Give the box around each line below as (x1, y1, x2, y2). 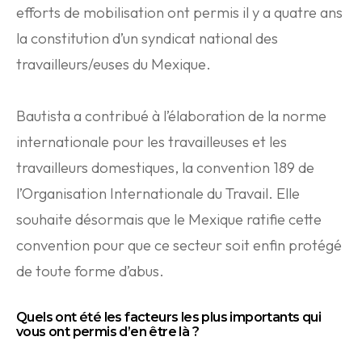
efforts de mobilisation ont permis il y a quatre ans (16, 3, 343, 22)
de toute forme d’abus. (16, 262, 164, 280)
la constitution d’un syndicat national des (16, 29, 278, 48)
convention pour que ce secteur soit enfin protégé (16, 236, 342, 255)
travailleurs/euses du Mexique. (16, 55, 211, 74)
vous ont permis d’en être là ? (16, 324, 199, 339)
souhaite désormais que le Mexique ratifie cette (16, 210, 322, 229)
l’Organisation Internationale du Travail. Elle (16, 184, 300, 203)
